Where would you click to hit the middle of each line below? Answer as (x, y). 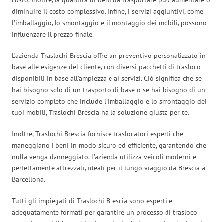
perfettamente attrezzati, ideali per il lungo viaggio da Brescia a (109, 168)
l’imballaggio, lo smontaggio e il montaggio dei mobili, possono (109, 23)
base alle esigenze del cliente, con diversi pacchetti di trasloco (106, 67)
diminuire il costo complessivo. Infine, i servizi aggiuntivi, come (108, 11)
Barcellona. (28, 179)
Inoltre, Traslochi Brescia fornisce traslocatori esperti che (98, 134)
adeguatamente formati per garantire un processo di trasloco (105, 212)
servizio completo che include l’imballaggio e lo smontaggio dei (109, 101)
